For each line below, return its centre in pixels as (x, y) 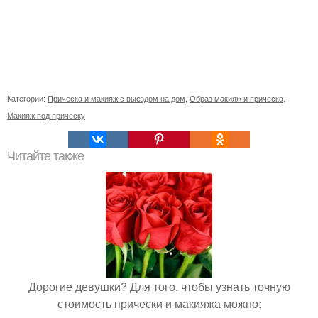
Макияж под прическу (46, 115)
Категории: (27, 98)
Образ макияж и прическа (236, 98)
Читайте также (45, 156)
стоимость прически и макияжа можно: (159, 303)
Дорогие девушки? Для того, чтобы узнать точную (159, 286)
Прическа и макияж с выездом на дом (116, 98)
